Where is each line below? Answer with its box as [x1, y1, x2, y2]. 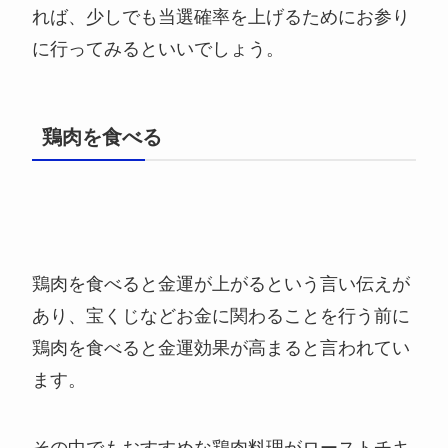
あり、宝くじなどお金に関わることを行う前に [32, 306, 411, 327]
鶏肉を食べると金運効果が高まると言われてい [32, 338, 411, 359]
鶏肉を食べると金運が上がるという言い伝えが [32, 274, 411, 295]
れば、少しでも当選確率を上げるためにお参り [32, 7, 411, 28]
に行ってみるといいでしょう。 [32, 39, 285, 60]
